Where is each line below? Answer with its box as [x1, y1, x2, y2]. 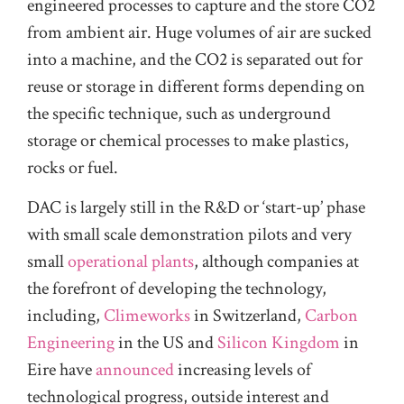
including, [27, 304, 104, 328]
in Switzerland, [190, 304, 305, 328]
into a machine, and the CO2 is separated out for [27, 47, 363, 71]
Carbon [305, 304, 358, 328]
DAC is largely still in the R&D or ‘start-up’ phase [27, 196, 365, 220]
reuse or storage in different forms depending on [27, 74, 365, 98]
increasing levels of [174, 358, 315, 382]
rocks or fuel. [27, 155, 118, 179]
